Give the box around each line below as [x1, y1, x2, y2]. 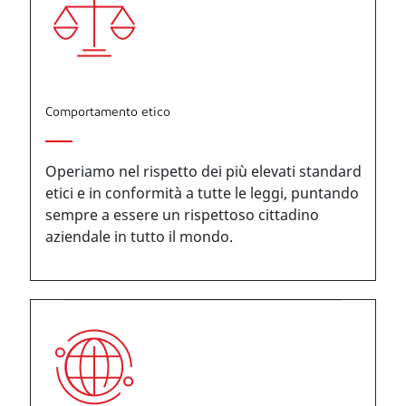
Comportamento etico [45, 106, 170, 120]
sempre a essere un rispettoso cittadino [45, 205, 319, 225]
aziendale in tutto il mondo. [45, 227, 233, 246]
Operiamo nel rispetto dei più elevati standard [45, 161, 362, 181]
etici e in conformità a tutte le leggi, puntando [45, 183, 359, 203]
